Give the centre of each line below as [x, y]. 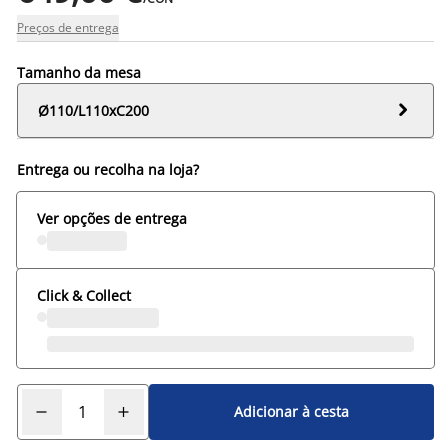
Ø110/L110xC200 [93, 110]
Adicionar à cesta [291, 412]
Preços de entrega [67, 27]
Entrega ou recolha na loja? [107, 169]
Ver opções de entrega [111, 218]
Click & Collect [83, 295]
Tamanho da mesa [78, 72]
